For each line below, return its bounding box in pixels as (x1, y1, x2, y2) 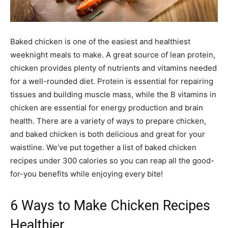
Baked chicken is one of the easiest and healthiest (10, 36, 190, 46)
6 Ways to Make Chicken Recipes (10, 197, 210, 214)
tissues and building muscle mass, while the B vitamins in (10, 89, 216, 99)
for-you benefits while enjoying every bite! (10, 168, 163, 179)
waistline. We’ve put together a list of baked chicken (10, 142, 196, 152)
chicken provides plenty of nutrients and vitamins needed (10, 63, 217, 73)
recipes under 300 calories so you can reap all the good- (10, 155, 214, 165)
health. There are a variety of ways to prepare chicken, (10, 116, 206, 126)
